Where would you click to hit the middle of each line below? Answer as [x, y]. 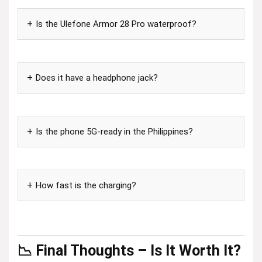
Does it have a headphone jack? [97, 78]
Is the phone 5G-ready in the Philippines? [114, 132]
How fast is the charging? [86, 185]
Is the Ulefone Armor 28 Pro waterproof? [116, 24]
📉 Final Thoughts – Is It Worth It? [129, 251]
